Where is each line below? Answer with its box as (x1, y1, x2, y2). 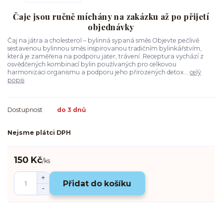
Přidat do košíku (63, 178, 132, 188)
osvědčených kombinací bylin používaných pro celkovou (7, 60, 176, 68)
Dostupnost (7, 106, 43, 114)
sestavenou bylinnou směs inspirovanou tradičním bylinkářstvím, (7, 44, 202, 52)
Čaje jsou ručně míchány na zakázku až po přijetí (12, 10, 210, 22)
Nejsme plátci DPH (7, 128, 71, 136)
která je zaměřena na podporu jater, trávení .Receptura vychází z (7, 52, 204, 60)
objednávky (88, 21, 134, 32)
